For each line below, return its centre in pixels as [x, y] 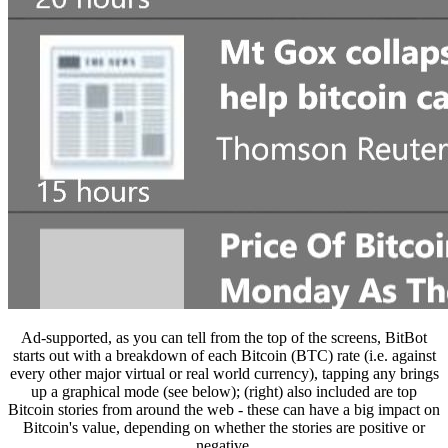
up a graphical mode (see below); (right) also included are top [224, 391]
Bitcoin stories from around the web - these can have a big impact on [224, 409]
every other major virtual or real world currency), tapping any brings [224, 373]
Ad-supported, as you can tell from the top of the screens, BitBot [224, 337]
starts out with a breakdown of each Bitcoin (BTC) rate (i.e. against [224, 355]
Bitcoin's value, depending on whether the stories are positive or [224, 427]
